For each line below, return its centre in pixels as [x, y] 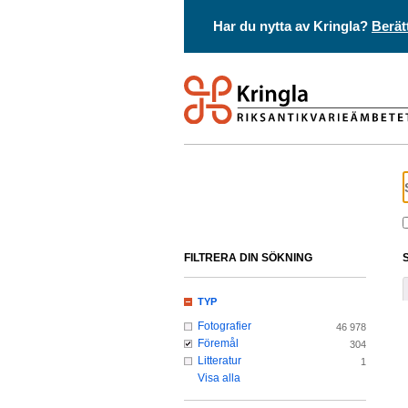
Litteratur [219, 361]
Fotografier [224, 326]
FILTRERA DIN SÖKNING [248, 258]
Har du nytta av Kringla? [292, 26]
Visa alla [219, 378]
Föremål [218, 344]
